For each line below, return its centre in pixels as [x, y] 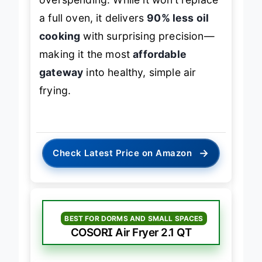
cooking [60, 46]
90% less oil [178, 28]
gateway [61, 82]
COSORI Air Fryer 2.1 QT [131, 243]
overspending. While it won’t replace [129, 10]
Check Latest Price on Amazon [123, 164]
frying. [55, 101]
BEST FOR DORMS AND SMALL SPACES [134, 229]
